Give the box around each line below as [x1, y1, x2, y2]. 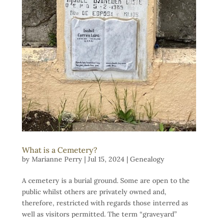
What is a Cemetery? [21, 145, 97, 155]
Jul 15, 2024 [87, 154, 125, 163]
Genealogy [129, 154, 164, 163]
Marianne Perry [31, 154, 82, 163]
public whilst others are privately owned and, [21, 187, 166, 196]
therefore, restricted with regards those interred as [21, 198, 188, 207]
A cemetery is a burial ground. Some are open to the [21, 176, 190, 185]
